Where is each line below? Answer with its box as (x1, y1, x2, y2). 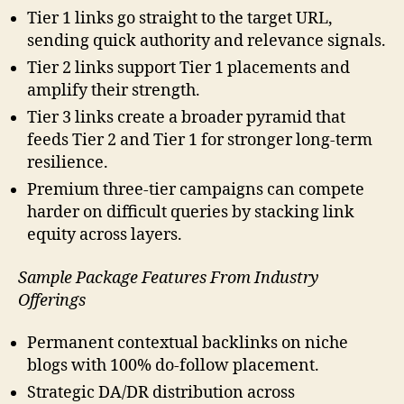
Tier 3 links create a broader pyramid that (27, 107, 345, 129)
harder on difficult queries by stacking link (27, 202, 354, 224)
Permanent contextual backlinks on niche (27, 333, 348, 354)
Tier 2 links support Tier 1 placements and (27, 58, 350, 79)
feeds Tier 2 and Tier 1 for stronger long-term (27, 130, 372, 151)
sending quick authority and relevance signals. (27, 31, 386, 52)
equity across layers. (27, 225, 182, 246)
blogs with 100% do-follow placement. (27, 355, 319, 377)
